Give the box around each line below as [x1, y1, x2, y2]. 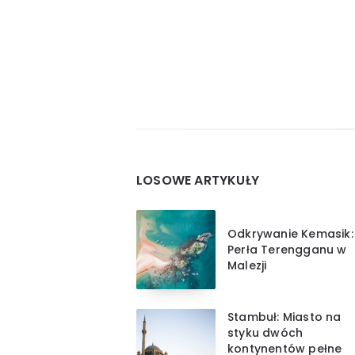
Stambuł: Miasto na [227, 308, 342, 325]
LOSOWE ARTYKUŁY [136, 170, 259, 189]
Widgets [136, 124, 227, 155]
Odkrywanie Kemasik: [227, 225, 353, 242]
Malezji [227, 257, 267, 273]
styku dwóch [227, 324, 303, 341]
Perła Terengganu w [227, 241, 347, 258]
